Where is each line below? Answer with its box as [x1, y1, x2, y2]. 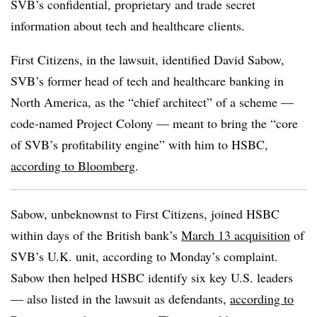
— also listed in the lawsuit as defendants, [11, 290, 230, 307]
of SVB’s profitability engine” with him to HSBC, [11, 136, 268, 153]
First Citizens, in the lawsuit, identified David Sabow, [11, 51, 284, 68]
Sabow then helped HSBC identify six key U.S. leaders [11, 269, 293, 286]
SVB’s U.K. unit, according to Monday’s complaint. [11, 248, 278, 265]
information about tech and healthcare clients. [11, 17, 245, 34]
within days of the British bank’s [11, 226, 181, 243]
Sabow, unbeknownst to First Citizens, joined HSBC [11, 205, 279, 222]
